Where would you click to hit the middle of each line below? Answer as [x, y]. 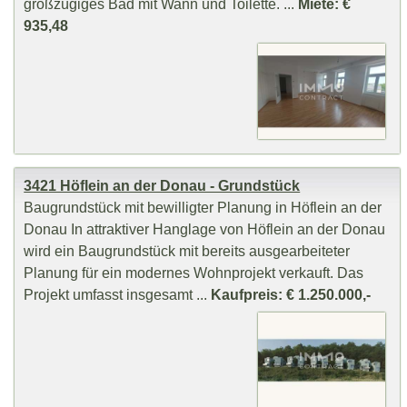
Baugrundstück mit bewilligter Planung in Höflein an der [203, 208]
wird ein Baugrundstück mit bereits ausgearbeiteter [187, 251]
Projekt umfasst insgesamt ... [118, 295]
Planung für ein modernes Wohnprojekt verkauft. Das [194, 273]
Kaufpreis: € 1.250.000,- [291, 295]
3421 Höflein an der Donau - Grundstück [162, 186]
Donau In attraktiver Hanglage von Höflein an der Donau [205, 229]
